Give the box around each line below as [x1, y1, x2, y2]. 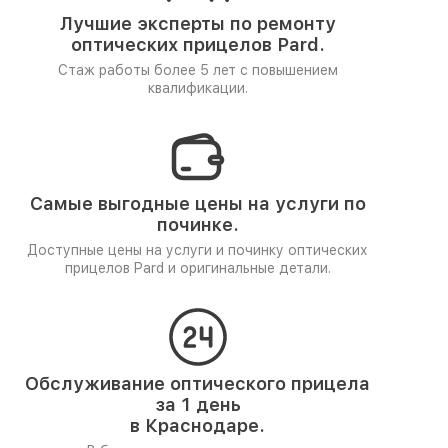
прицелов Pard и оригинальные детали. [64, 260, 331, 276]
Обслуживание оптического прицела [25, 373, 370, 394]
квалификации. [147, 80, 248, 96]
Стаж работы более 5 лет [57, 62, 240, 78]
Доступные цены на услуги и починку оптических [27, 242, 368, 258]
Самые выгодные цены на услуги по [29, 193, 366, 214]
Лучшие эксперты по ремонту [59, 13, 336, 34]
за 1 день [154, 394, 241, 415]
